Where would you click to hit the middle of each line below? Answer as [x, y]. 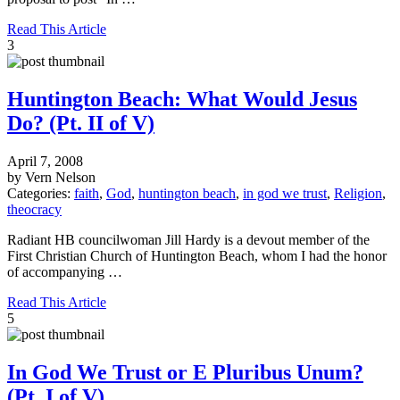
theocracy [34, 210]
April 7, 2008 [45, 162]
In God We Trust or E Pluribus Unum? [185, 373]
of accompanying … [65, 272]
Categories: [41, 194]
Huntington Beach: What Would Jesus [182, 100]
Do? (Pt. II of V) [81, 124]
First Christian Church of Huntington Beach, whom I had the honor [197, 256]
